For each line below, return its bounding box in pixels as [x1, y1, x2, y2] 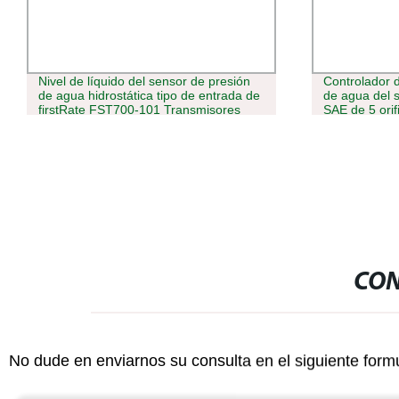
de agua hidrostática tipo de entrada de [37, 88, 260, 103]
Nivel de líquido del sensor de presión [37, 74, 250, 89]
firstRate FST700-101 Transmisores [37, 102, 240, 118]
